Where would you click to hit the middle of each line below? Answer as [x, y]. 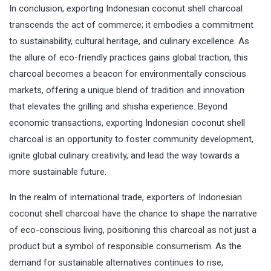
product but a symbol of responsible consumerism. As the [125, 246]
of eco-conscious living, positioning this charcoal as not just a [133, 230]
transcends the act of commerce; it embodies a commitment [131, 24]
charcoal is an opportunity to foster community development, [131, 139]
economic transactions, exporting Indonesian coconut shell [127, 122]
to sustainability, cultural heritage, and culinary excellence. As [129, 41]
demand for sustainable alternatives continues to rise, [116, 262]
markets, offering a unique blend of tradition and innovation [127, 90]
